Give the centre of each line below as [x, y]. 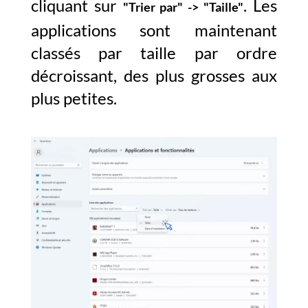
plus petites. [74, 98]
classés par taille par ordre [154, 53]
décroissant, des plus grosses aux [154, 76]
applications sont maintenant [154, 30]
